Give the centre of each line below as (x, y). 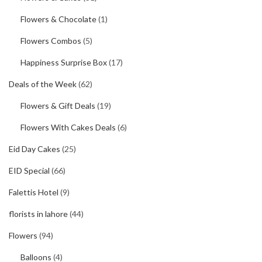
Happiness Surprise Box (64, 62)
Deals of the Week (43, 84)
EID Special (29, 170)
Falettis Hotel (34, 192)
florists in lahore (38, 214)
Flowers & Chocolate (58, 19)
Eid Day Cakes (35, 149)
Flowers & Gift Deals (58, 106)
